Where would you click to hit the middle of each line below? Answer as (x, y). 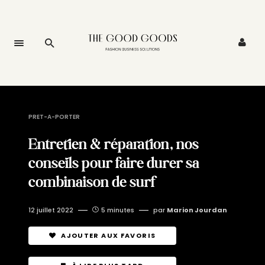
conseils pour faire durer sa (114, 163)
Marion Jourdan (197, 210)
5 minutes (118, 210)
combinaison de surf (92, 182)
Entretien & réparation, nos (114, 144)
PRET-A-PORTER (54, 117)
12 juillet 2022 (51, 210)
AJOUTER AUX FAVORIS (109, 235)
